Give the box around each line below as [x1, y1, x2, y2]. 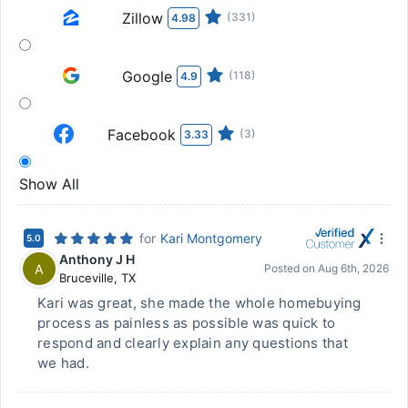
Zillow [122, 9, 163, 27]
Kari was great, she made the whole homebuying [37, 294, 362, 311]
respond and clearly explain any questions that [37, 334, 348, 352]
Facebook [107, 126, 176, 144]
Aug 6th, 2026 [318, 261, 389, 275]
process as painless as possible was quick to [37, 314, 336, 331]
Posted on [264, 261, 318, 275]
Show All [19, 175, 79, 193]
